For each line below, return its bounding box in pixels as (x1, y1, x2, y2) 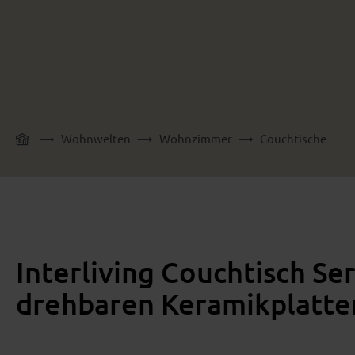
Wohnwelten (61, 131, 132, 146)
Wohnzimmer (158, 131, 232, 146)
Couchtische (259, 131, 326, 146)
